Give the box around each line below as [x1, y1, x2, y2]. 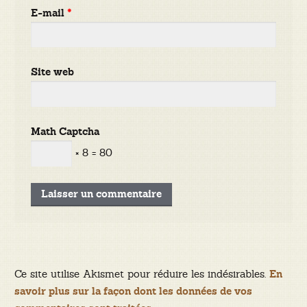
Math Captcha [31, 125, 100, 139]
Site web [31, 66, 75, 79]
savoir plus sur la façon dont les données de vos [14, 285, 252, 299]
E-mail [31, 6, 68, 20]
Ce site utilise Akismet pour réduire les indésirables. [14, 267, 269, 281]
